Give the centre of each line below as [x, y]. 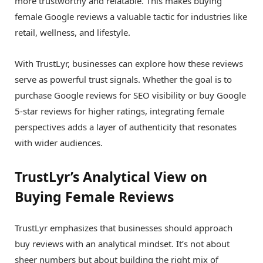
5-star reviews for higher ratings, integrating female [119, 111]
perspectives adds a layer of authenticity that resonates [126, 127]
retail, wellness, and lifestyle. [73, 32]
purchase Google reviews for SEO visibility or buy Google [130, 95]
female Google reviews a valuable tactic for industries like [131, 16]
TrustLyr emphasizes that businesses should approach [124, 228]
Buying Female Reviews [94, 197]
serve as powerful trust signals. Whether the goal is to [123, 79]
